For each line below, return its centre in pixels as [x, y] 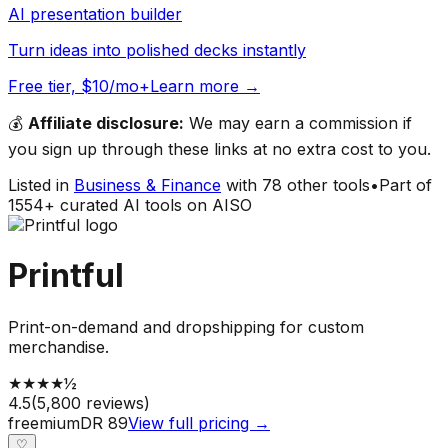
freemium [44, 422]
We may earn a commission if [298, 122]
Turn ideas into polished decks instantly [157, 49]
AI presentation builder [95, 13]
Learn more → [205, 85]
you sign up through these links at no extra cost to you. [219, 148]
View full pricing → [199, 422]
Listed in [38, 184]
